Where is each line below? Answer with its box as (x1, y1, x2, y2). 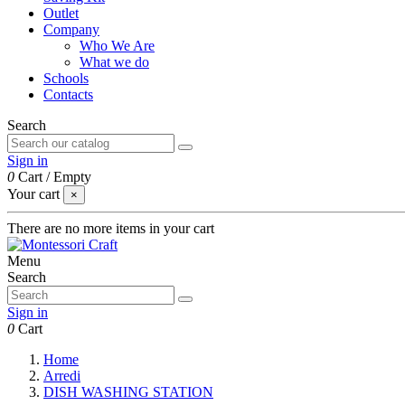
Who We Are (80, 38, 155, 53)
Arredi (43, 368, 80, 383)
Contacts (43, 87, 93, 102)
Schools (43, 71, 89, 86)
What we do (80, 54, 149, 70)
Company (43, 22, 99, 37)
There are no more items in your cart (7, 221, 214, 236)
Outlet (43, 5, 79, 21)
